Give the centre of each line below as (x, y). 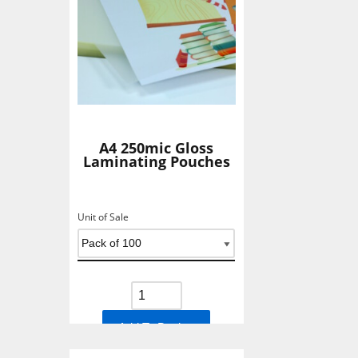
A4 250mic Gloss (157, 148)
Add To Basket (157, 327)
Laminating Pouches (156, 161)
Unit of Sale (103, 217)
